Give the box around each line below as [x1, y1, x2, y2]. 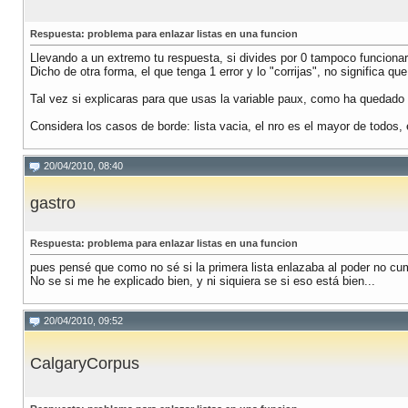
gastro [30, 194, 76, 213]
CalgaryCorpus [30, 354, 139, 373]
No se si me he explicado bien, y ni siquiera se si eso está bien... [30, 274, 375, 289]
